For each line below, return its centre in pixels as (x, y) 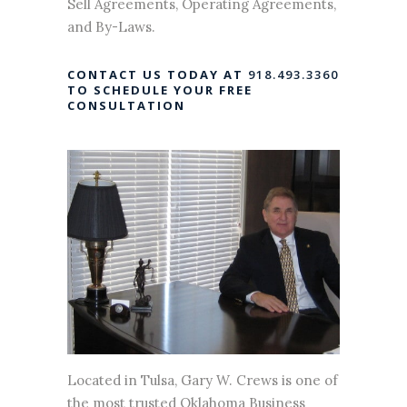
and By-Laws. (111, 27)
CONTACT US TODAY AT (158, 74)
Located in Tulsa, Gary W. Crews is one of (203, 380)
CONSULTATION (126, 105)
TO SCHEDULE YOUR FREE (160, 90)
